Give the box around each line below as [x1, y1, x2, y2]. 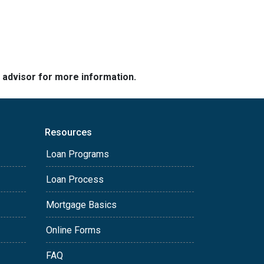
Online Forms [46, 225, 101, 236]
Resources [45, 127, 92, 138]
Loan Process [46, 174, 104, 186]
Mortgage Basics [46, 199, 117, 211]
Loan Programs [46, 148, 109, 160]
